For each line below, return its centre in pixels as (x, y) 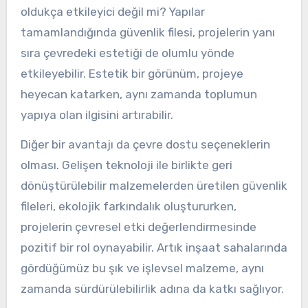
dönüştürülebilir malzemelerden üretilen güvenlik (154, 185)
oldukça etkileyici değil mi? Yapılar (112, 12)
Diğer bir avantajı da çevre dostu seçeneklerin (145, 144)
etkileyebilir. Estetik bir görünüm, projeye (132, 74)
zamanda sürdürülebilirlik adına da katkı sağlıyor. (152, 288)
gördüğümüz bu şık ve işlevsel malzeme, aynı (142, 268)
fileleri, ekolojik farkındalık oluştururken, (128, 206)
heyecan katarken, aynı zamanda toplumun (139, 95)
